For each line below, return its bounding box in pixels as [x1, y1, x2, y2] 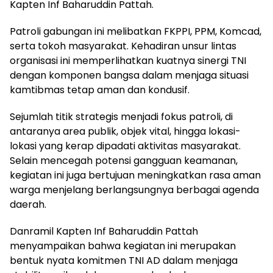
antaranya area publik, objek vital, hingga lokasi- [10, 124, 241, 138]
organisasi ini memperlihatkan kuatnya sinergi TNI [10, 54, 246, 68]
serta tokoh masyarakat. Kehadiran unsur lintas [10, 39, 236, 53]
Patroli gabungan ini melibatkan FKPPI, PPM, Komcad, [10, 24, 261, 38]
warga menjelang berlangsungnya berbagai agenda [10, 183, 259, 197]
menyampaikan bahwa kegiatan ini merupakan [10, 239, 236, 253]
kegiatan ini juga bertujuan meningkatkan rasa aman [10, 168, 261, 182]
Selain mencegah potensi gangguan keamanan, [10, 154, 238, 168]
